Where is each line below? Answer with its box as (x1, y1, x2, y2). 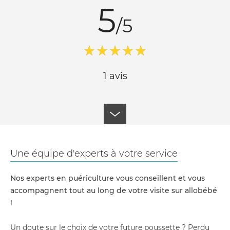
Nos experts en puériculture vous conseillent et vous (10, 174, 205, 183)
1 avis (103, 70, 127, 82)
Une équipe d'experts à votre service (10, 148, 178, 159)
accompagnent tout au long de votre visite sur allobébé (10, 186, 217, 195)
